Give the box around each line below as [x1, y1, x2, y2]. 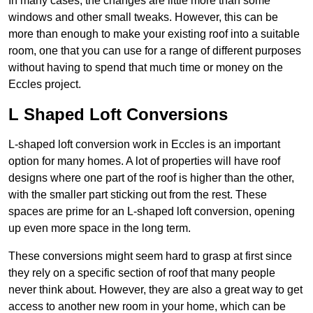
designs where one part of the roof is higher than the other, [8, 172, 294, 184]
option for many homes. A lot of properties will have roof [8, 155, 280, 168]
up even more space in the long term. [8, 222, 191, 235]
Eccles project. [8, 78, 81, 91]
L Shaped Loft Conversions [8, 105, 228, 124]
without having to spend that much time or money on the [8, 61, 283, 74]
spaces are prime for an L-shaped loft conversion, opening [8, 205, 295, 218]
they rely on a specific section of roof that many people [8, 267, 275, 279]
